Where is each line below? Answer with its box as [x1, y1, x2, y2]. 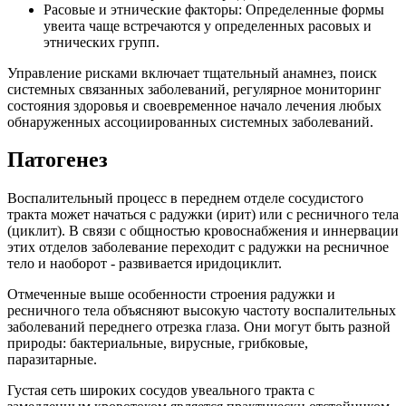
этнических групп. [43, 34, 159, 50]
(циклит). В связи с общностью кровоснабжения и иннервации [7, 223, 399, 239]
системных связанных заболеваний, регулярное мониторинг [7, 81, 382, 97]
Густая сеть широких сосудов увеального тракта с [7, 382, 314, 399]
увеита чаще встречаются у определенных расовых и [43, 17, 372, 34]
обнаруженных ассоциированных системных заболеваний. [7, 113, 373, 130]
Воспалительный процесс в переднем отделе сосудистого [7, 190, 363, 207]
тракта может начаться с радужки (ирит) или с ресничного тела [7, 207, 399, 223]
